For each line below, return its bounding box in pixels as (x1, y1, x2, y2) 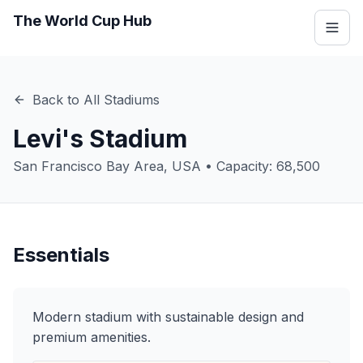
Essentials (13, 243, 109, 267)
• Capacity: (201, 158, 276, 174)
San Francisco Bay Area (13, 158, 164, 174)
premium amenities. (32, 329, 151, 345)
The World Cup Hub (13, 12, 152, 29)
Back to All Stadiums (32, 92, 160, 108)
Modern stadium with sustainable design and (32, 309, 304, 325)
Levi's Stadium (13, 124, 187, 153)
